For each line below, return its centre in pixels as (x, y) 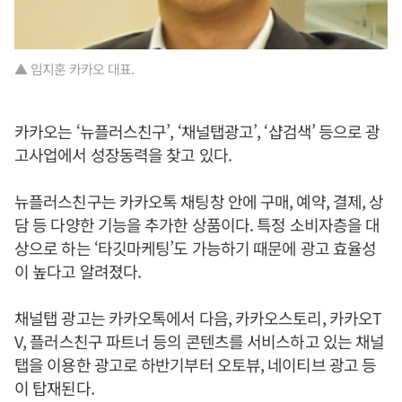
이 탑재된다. (54, 388)
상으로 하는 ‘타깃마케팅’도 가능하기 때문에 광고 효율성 (196, 248)
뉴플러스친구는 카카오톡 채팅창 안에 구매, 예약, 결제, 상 (199, 201)
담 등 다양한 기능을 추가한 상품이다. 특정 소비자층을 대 (197, 225)
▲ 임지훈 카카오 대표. (74, 69)
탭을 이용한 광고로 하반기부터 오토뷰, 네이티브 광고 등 (196, 365)
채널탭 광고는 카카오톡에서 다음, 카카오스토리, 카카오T (198, 318)
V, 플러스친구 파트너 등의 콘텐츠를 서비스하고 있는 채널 (200, 341)
